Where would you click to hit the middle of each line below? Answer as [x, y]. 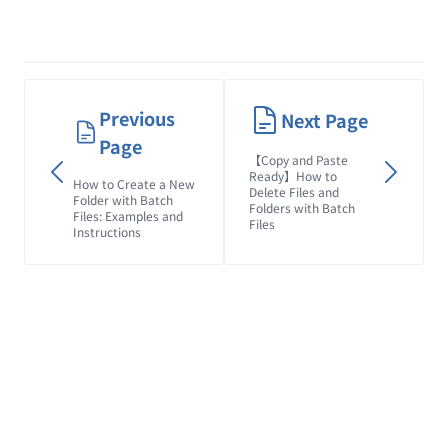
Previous [137, 118]
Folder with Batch [123, 199]
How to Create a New [134, 183]
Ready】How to [293, 175]
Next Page [324, 120]
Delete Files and [294, 191]
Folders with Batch [302, 207]
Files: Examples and [128, 215]
